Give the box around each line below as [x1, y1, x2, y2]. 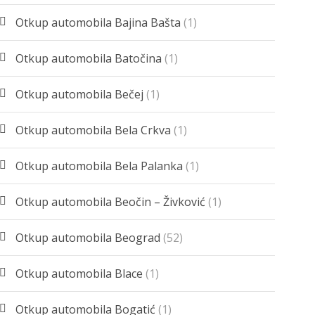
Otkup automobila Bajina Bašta [15, 15, 181, 31]
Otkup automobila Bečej [15, 86, 144, 103]
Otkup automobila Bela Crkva [15, 122, 172, 139]
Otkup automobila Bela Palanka [15, 158, 184, 174]
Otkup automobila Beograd [15, 230, 161, 246]
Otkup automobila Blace [15, 266, 143, 282]
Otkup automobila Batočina [15, 51, 162, 67]
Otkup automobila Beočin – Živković [15, 194, 206, 210]
